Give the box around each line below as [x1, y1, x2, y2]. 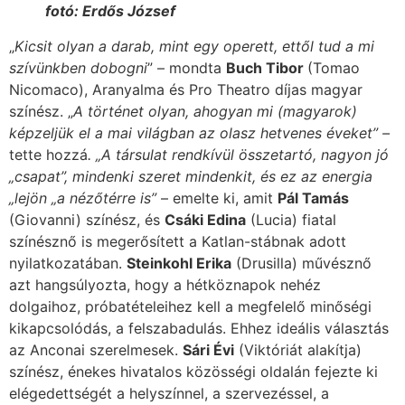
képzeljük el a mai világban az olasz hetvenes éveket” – [9, 124, 390, 143]
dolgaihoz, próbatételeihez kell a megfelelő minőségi [9, 297, 372, 316]
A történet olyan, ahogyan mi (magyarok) [73, 102, 357, 121]
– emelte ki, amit [156, 189, 278, 208]
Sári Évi [183, 341, 234, 360]
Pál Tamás [278, 189, 349, 208]
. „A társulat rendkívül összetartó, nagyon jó [88, 146, 389, 165]
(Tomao [307, 59, 360, 78]
